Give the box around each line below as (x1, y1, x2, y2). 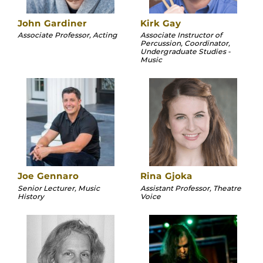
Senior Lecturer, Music (18, 183, 100, 193)
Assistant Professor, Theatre (140, 183, 241, 193)
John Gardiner (18, 17, 87, 29)
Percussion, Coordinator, (140, 39, 230, 48)
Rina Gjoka (140, 170, 193, 182)
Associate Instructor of (140, 31, 222, 40)
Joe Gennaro (18, 170, 79, 182)
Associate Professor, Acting (18, 31, 117, 40)
